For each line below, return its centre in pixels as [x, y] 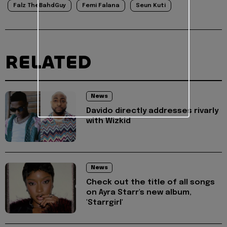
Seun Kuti [151, 5]
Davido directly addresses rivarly [152, 111]
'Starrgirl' [105, 202]
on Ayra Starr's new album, [139, 192]
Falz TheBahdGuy [40, 5]
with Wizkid [108, 121]
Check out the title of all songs [150, 182]
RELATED [48, 62]
